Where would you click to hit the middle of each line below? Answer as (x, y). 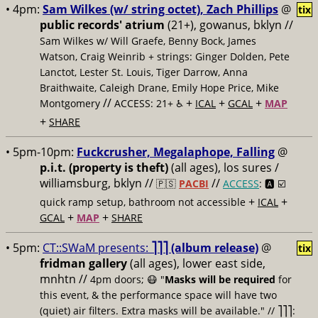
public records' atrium (102, 25)
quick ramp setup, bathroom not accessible (143, 202)
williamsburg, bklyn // (98, 183)
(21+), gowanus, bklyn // (229, 25)
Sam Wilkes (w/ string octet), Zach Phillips (160, 9)
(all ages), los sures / (224, 168)
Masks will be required (220, 279)
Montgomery (70, 103)
